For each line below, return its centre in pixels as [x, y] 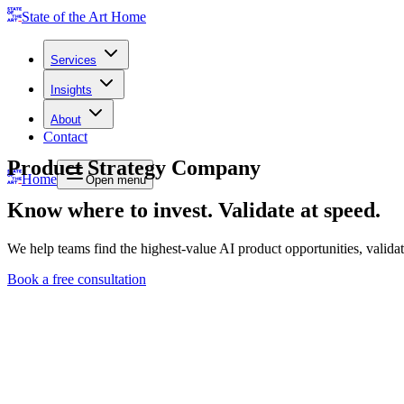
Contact [65, 137]
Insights [71, 90]
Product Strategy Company [134, 167]
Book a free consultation [77, 279]
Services [73, 60]
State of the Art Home [84, 17]
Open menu [116, 180]
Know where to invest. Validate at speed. [194, 210]
